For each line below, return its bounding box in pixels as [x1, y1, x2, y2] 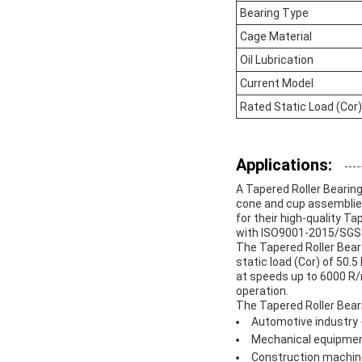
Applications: [236, 155, 332, 175]
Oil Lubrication [240, 53, 314, 67]
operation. [236, 284, 288, 298]
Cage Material [240, 30, 312, 44]
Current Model [240, 77, 314, 90]
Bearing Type [240, 6, 309, 20]
